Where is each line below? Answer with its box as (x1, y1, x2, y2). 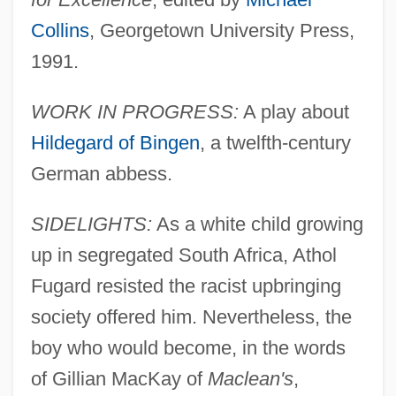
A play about (238, 100, 349, 123)
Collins (30, 19, 89, 42)
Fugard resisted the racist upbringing (30, 274, 341, 297)
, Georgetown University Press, (88, 19, 354, 42)
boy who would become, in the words (30, 336, 346, 359)
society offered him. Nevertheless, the (30, 305, 352, 328)
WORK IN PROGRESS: (30, 100, 239, 123)
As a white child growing (151, 212, 363, 235)
